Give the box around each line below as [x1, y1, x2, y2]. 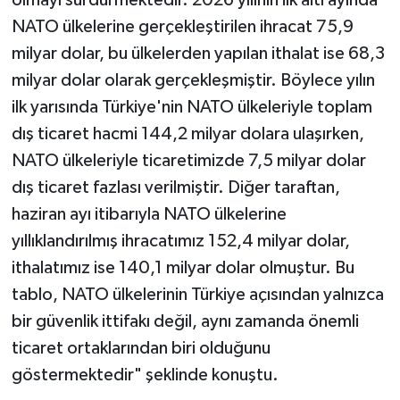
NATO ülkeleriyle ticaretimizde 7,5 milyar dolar [11, 151, 366, 170]
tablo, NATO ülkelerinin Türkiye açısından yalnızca [11, 285, 384, 304]
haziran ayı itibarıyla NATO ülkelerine [11, 204, 287, 223]
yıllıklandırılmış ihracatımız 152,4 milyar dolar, [11, 231, 350, 250]
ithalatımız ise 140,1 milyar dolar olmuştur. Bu [11, 258, 354, 277]
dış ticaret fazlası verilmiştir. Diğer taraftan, [11, 178, 340, 196]
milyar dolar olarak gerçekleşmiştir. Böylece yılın [11, 71, 375, 89]
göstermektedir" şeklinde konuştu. [11, 365, 279, 384]
